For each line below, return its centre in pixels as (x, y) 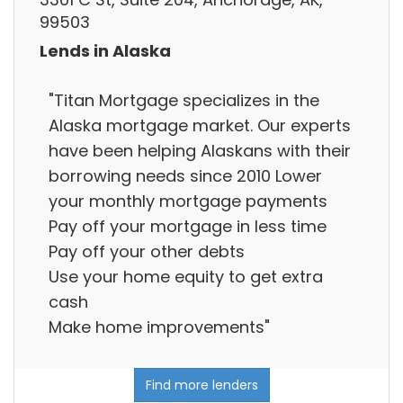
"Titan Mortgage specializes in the (184, 100)
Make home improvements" (159, 327)
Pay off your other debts (147, 251)
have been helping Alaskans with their (200, 150)
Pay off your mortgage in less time (188, 226)
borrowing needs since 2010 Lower (185, 175)
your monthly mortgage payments (188, 201)
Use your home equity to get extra (186, 276)
